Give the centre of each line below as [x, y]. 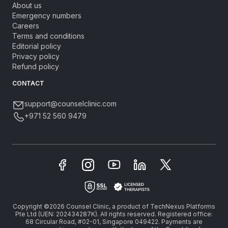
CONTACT [28, 83]
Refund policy [36, 66]
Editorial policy [37, 46]
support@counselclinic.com [70, 104]
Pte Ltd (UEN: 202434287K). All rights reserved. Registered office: [114, 214]
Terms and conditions [48, 36]
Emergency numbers [47, 16]
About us [27, 5]
